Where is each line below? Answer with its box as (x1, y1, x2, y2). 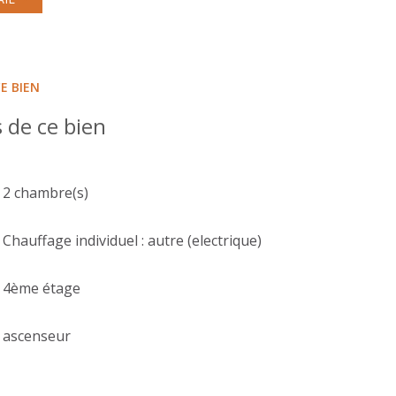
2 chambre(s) (3, 182, 89, 202)
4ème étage (3, 278, 81, 298)
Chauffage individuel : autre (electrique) (3, 230, 263, 250)
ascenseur (3, 325, 72, 346)
